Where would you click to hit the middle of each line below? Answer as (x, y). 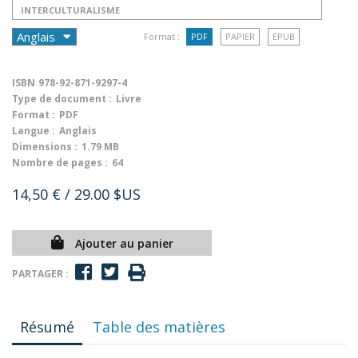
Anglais (78, 131)
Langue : (34, 131)
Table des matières (159, 327)
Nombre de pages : (60, 163)
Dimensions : (45, 147)
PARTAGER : (40, 273)
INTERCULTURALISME (70, 10)
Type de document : (62, 99)
